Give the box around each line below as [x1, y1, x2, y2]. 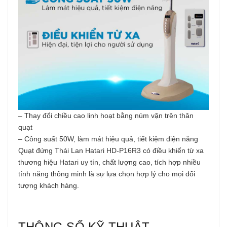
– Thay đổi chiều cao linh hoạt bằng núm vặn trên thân [18, 111, 194, 120]
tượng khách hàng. [18, 181, 79, 190]
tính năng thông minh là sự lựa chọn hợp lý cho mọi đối [18, 170, 195, 178]
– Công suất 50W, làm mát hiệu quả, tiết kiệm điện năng [18, 135, 198, 143]
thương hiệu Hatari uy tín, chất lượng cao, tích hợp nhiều [18, 158, 201, 167]
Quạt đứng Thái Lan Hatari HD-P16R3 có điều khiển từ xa [18, 146, 204, 155]
